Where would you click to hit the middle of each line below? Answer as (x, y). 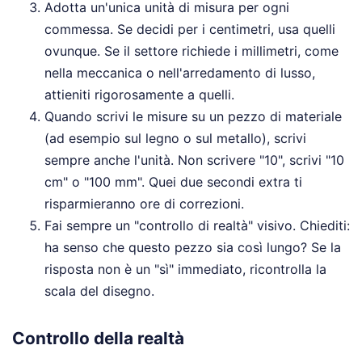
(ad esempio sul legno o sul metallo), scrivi (175, 139)
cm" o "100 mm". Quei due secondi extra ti (173, 182)
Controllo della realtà (98, 339)
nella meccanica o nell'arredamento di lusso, (180, 73)
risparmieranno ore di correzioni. (144, 204)
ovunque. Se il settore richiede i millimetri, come (192, 51)
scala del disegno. (99, 291)
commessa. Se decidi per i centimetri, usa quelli (190, 29)
